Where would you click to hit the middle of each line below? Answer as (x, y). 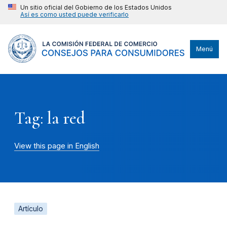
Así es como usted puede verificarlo (74, 14)
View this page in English (57, 146)
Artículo (31, 209)
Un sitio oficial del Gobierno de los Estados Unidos (96, 7)
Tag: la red (50, 118)
